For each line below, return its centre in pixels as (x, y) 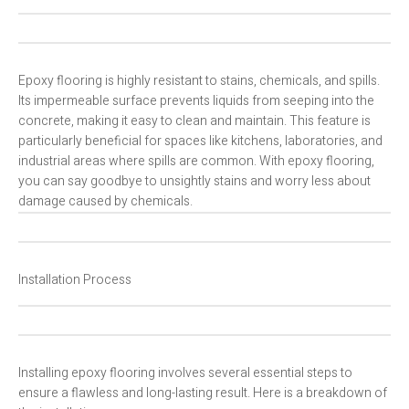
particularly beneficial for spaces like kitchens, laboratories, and (200, 142)
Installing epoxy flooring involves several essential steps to (185, 373)
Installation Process (75, 280)
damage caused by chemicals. (105, 202)
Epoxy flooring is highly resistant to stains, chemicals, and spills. (199, 81)
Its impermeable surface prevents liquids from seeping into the (196, 101)
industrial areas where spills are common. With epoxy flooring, (196, 162)
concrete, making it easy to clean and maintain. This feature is (194, 121)
